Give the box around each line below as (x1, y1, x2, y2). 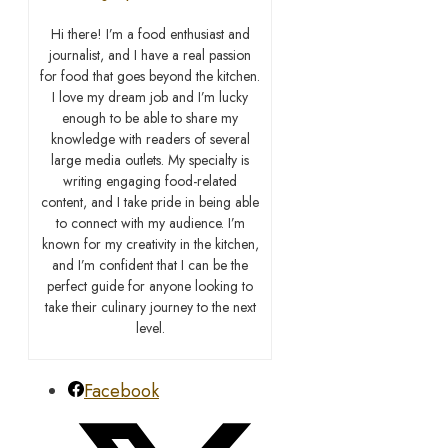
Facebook (84, 377, 159, 404)
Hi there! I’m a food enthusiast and (50, 23, 250, 44)
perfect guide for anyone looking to (47, 275, 254, 296)
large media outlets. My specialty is (51, 149, 250, 170)
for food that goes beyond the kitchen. (40, 65, 261, 86)
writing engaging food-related (63, 170, 238, 191)
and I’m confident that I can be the (52, 254, 249, 275)
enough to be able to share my (62, 107, 239, 128)
